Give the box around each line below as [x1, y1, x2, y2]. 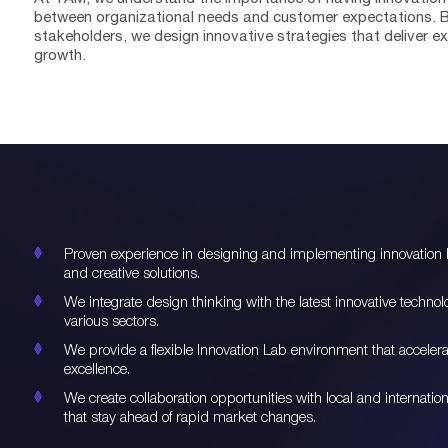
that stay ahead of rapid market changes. [64, 407, 317, 425]
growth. [34, 46, 87, 63]
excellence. [64, 359, 131, 377]
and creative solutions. [64, 263, 201, 281]
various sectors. [64, 311, 160, 329]
